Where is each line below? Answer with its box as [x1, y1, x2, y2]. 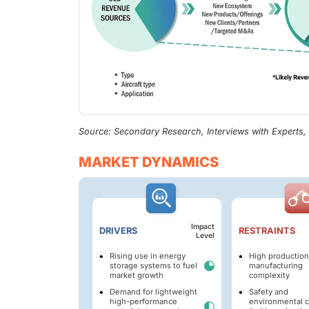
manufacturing [248, 261, 303, 270]
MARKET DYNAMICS [79, 154, 219, 170]
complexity [248, 270, 290, 280]
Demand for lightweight [110, 287, 197, 297]
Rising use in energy [110, 251, 186, 261]
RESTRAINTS [238, 226, 295, 236]
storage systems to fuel [110, 261, 197, 270]
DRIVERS [99, 226, 137, 236]
